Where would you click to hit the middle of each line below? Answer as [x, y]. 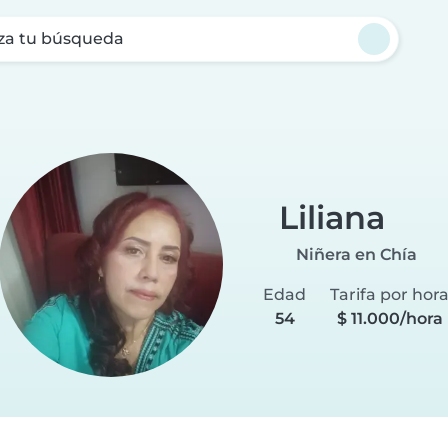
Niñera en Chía [356, 254]
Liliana [332, 217]
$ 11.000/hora [389, 318]
